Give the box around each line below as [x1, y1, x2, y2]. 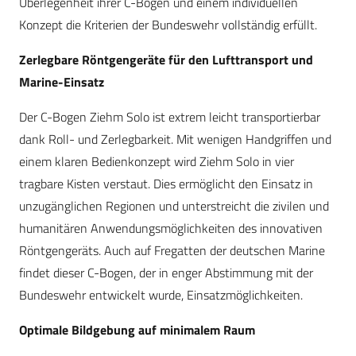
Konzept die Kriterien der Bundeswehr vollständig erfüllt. [19, 15, 317, 35]
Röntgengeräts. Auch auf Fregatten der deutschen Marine [19, 241, 325, 261]
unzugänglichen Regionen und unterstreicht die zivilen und [19, 196, 329, 216]
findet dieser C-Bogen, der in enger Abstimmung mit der [19, 263, 313, 283]
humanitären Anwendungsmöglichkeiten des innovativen [19, 219, 323, 238]
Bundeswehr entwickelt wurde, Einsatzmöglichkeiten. [19, 285, 303, 305]
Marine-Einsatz [19, 72, 104, 92]
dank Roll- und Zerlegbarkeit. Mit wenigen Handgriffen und [19, 130, 331, 149]
